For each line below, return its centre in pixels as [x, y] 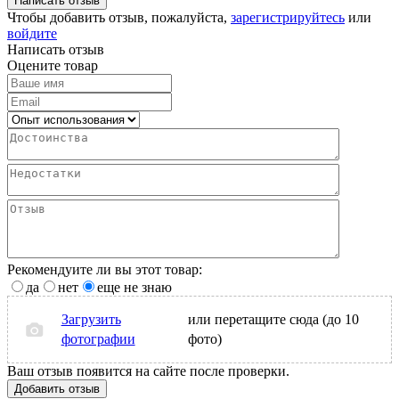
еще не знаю [134, 287]
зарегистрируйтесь [288, 17]
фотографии [98, 338]
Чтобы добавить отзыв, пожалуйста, [119, 17]
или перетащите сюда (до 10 [273, 319]
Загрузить [91, 319]
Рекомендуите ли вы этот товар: [105, 269]
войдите [32, 33]
